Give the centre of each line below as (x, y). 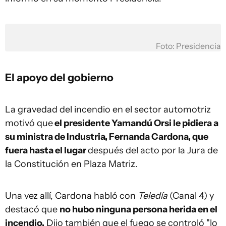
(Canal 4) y (192, 196)
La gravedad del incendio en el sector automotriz (108, 109)
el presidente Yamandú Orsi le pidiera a (136, 123)
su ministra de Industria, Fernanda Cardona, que (107, 137)
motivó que (29, 123)
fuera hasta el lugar (46, 150)
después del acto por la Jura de (153, 150)
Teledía (154, 196)
